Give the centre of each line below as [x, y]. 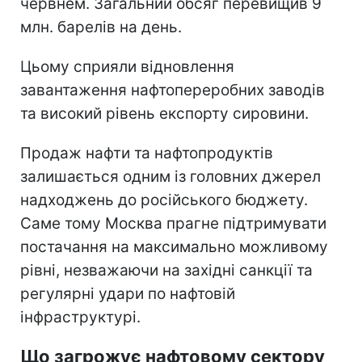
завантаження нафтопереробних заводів [173, 90]
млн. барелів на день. [101, 27]
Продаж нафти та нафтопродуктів [147, 153]
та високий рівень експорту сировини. [164, 113]
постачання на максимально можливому [174, 246]
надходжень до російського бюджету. [164, 200]
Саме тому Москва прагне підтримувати [173, 223]
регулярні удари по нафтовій [128, 293]
